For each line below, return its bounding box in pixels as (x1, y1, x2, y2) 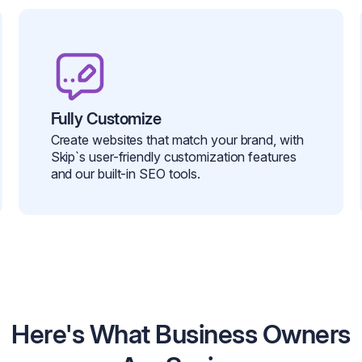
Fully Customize (50, 109, 162, 129)
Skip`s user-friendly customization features (50, 149, 297, 166)
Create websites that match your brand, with (50, 132, 304, 149)
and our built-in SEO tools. (50, 166, 201, 183)
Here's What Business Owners (11, 318, 351, 351)
